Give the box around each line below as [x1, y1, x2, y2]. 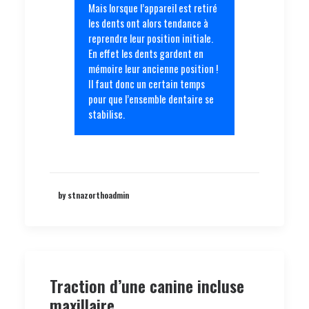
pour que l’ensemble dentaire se [88, 91, 214, 106]
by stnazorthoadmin [58, 188, 129, 201]
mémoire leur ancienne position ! [88, 61, 218, 76]
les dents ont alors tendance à [88, 15, 208, 30]
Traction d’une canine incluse [50, 273, 244, 298]
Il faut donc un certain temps [88, 76, 205, 91]
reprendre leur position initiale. [88, 30, 213, 46]
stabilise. [88, 106, 125, 121]
